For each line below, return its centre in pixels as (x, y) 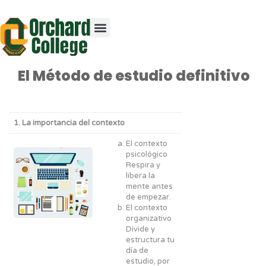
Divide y (140, 229)
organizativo (149, 218)
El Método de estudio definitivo (134, 76)
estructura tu (150, 240)
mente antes (149, 186)
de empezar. (148, 197)
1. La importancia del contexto (69, 123)
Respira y (143, 165)
